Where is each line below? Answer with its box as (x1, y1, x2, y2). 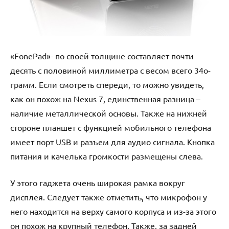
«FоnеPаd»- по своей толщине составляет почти (10, 51, 194, 61)
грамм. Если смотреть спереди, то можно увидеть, (10, 79, 204, 90)
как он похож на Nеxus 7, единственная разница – (10, 94, 200, 104)
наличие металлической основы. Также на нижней (10, 108, 207, 119)
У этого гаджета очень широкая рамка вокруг (10, 177, 185, 188)
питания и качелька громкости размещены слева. (10, 151, 203, 162)
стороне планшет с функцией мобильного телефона (10, 122, 211, 133)
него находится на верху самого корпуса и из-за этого (10, 206, 216, 217)
